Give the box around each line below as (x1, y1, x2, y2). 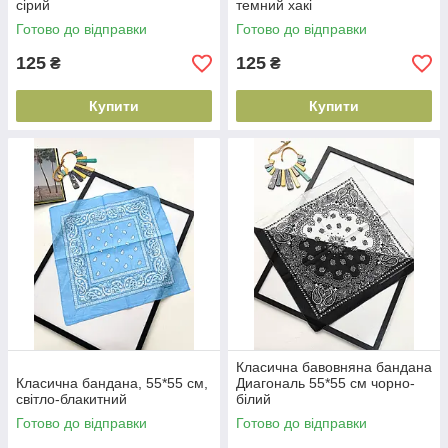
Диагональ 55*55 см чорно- (236, 375, 415, 391)
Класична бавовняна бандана (236, 359, 432, 375)
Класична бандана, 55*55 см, (16, 375, 208, 391)
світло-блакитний (16, 391, 127, 407)
